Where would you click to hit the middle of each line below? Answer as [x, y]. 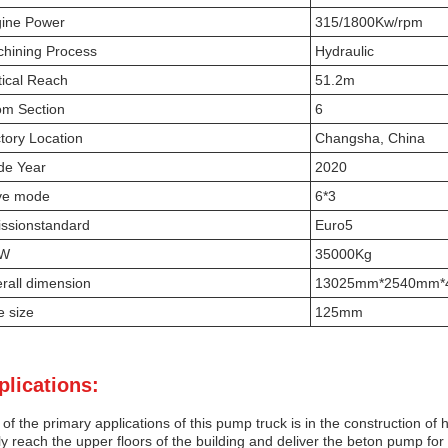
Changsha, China [370, 138]
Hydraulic [344, 51]
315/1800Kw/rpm [369, 22]
